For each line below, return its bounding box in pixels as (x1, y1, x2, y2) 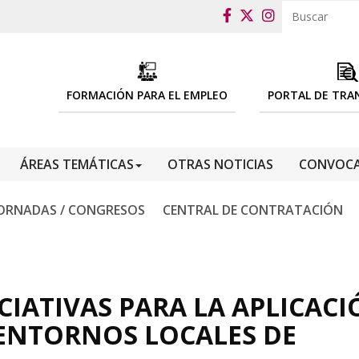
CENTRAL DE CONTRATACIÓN (163, 201, 343, 219)
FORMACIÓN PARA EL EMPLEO (67, 87, 228, 103)
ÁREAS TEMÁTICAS (19, 155, 134, 173)
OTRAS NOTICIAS (167, 155, 273, 173)
